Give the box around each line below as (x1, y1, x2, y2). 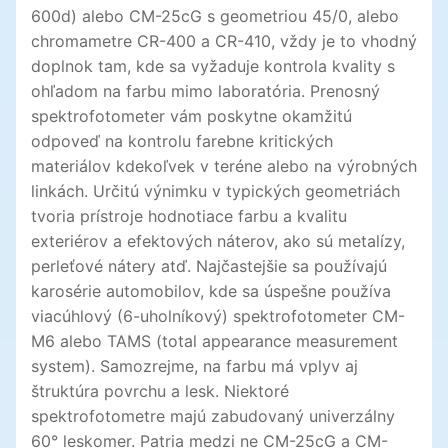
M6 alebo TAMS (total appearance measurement (31, 331, 398, 352)
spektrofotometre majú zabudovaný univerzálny (31, 406, 395, 427)
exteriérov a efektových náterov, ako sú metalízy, (31, 231, 405, 252)
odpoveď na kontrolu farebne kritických (31, 131, 333, 152)
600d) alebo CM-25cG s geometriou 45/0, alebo (31, 6, 399, 27)
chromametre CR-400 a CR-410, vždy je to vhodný (31, 31, 417, 52)
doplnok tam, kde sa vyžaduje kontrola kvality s (31, 56, 395, 77)
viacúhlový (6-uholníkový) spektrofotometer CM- (31, 306, 405, 327)
